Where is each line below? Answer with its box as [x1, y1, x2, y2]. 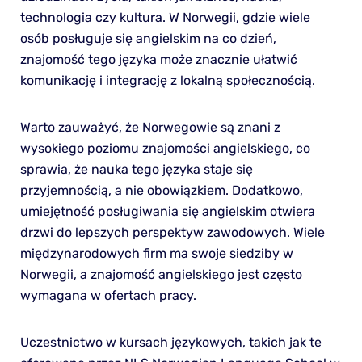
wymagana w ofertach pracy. [19, 287, 196, 303]
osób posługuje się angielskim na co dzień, [19, 30, 276, 46]
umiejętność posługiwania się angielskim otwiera [19, 203, 315, 219]
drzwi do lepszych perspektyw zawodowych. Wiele [19, 224, 325, 240]
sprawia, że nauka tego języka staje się [19, 161, 253, 177]
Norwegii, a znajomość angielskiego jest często [19, 266, 302, 282]
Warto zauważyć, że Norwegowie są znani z [19, 119, 280, 135]
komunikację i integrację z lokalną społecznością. [19, 72, 315, 88]
